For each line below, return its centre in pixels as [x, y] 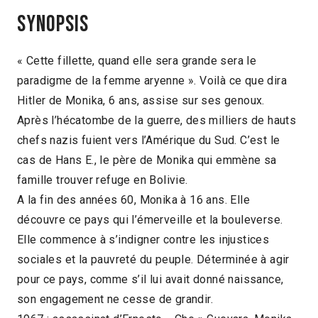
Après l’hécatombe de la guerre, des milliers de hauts [157, 121]
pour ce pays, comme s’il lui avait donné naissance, [150, 280]
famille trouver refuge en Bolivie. [103, 180]
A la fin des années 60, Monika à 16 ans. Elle [133, 200]
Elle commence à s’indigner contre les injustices [143, 240]
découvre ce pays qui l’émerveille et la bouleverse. [150, 220]
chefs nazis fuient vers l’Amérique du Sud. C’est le [149, 141]
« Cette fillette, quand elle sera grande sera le [137, 61]
